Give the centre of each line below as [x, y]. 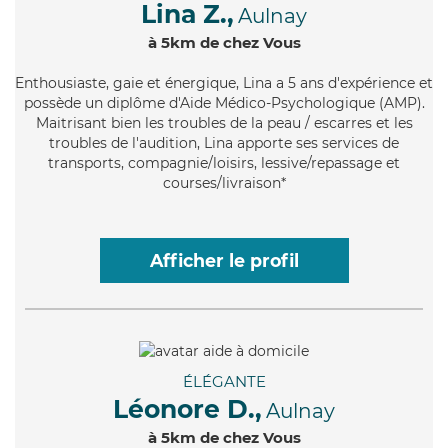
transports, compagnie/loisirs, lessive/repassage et [224, 162]
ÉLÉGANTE [224, 381]
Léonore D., [187, 408]
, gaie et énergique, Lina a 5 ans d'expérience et [269, 82]
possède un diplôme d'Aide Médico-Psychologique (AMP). [224, 102]
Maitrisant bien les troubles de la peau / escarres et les [224, 122]
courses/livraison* [224, 182]
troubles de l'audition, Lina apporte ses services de [224, 142]
